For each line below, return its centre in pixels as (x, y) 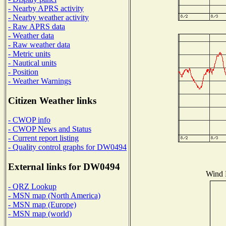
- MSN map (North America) (54, 195)
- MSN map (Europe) (42, 204)
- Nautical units (32, 63)
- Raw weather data (39, 44)
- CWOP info (29, 120)
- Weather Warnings (40, 81)
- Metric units (29, 53)
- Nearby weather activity (48, 17)
